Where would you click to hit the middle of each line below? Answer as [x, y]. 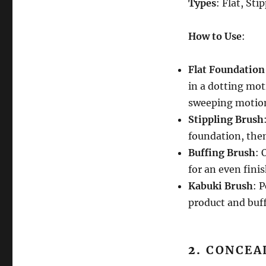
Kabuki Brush [220, 186]
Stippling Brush [226, 119]
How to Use [215, 36]
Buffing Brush [221, 152]
